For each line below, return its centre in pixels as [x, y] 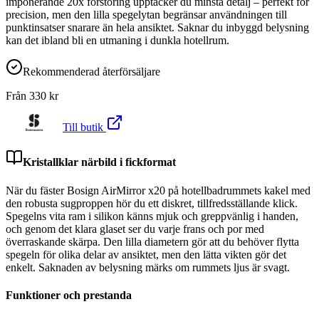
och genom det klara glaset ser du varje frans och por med [135, 229]
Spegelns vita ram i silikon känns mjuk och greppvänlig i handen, [152, 216]
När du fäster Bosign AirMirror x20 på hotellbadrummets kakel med [158, 190]
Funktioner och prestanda [69, 295]
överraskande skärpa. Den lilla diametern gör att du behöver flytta [152, 241]
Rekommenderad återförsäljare [91, 72]
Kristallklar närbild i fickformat [99, 162]
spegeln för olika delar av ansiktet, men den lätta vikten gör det [146, 254]
